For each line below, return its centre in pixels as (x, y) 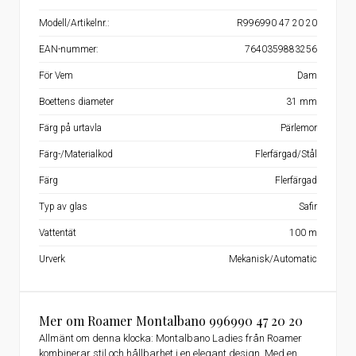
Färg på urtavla (70, 128)
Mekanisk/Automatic (273, 259)
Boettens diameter (76, 101)
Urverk (52, 259)
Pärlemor (299, 128)
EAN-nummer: (69, 49)
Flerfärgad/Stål (286, 154)
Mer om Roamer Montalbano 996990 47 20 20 (171, 320)
